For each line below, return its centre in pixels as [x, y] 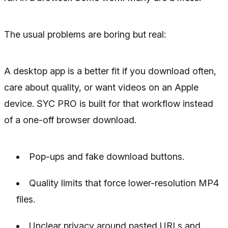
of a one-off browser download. [70, 120]
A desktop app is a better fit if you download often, [110, 71]
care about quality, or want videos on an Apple [101, 87]
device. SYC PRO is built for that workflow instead [109, 103]
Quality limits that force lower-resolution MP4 [124, 183]
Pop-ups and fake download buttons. [107, 156]
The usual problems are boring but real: [85, 34]
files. [26, 199]
